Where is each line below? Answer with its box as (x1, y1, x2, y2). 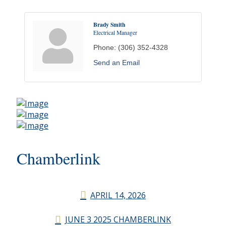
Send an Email (93, 59, 140, 67)
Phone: (93, 43, 116, 51)
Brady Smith (93, 20, 125, 29)
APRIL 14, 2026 (90, 189, 146, 201)
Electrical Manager (93, 29, 137, 36)
